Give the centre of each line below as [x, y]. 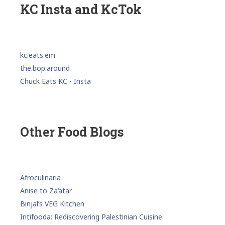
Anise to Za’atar [46, 190]
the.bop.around [45, 68]
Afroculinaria [40, 177]
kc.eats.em [38, 55]
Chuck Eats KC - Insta [55, 81]
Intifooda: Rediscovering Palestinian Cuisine [91, 216]
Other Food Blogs [72, 132]
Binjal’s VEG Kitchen [52, 203]
